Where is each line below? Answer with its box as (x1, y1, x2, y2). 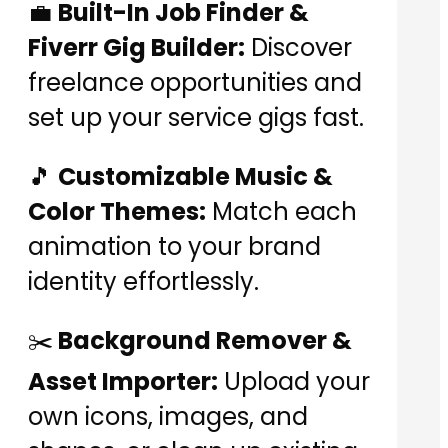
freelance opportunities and (28, 66, 362, 100)
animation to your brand (28, 230, 321, 264)
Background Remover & (53, 324, 352, 358)
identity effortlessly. (28, 265, 259, 299)
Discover (245, 31, 352, 65)
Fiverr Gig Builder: (28, 31, 245, 65)
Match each (206, 195, 357, 229)
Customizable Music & (58, 160, 333, 194)
